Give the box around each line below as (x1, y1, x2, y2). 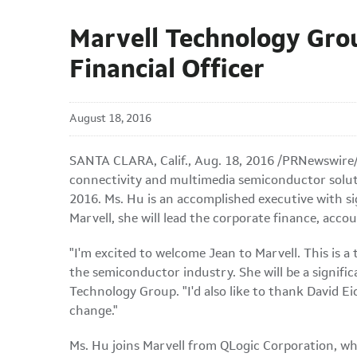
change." (69, 305, 118, 318)
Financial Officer (69, 58, 265, 84)
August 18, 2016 (69, 113, 151, 124)
